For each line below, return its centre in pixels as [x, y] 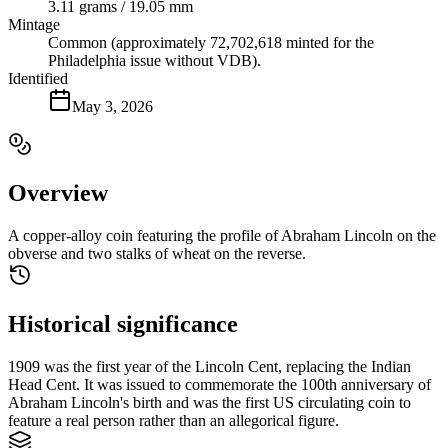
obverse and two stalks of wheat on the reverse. [157, 253]
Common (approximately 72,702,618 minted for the [211, 43]
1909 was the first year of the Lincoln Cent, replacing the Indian [209, 366]
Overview [58, 192]
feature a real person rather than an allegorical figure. [173, 420]
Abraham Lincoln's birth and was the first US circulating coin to [209, 402]
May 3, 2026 [112, 107]
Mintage [34, 25]
